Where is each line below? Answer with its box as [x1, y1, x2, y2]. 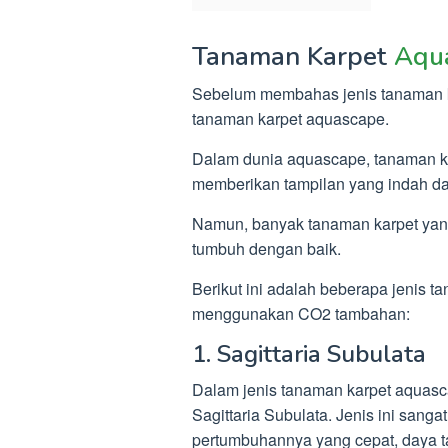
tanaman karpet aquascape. [192, 106, 389, 130]
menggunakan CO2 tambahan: [192, 301, 410, 325]
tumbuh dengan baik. [192, 236, 341, 260]
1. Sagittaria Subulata [192, 337, 426, 370]
